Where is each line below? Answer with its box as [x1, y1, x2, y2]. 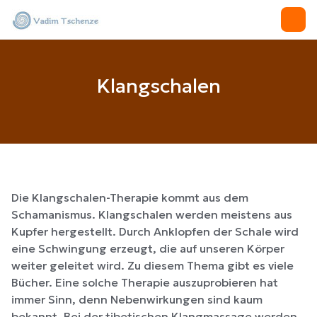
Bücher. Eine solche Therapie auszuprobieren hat [11, 275, 278, 289]
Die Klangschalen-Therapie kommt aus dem [11, 190, 248, 204]
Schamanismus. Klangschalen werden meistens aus [11, 207, 292, 221]
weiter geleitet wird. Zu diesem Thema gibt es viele [11, 258, 294, 272]
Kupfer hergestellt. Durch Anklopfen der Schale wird [11, 224, 299, 238]
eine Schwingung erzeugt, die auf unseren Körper [11, 241, 284, 255]
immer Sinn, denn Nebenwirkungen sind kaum [11, 292, 263, 306]
